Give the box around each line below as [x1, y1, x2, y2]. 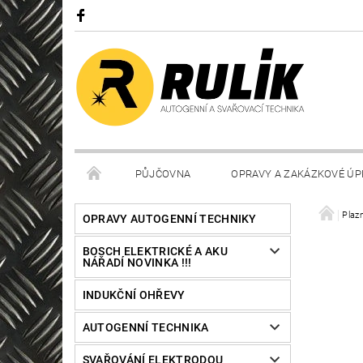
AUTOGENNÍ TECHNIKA [82, 321, 209, 335]
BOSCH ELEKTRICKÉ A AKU [82, 245, 228, 258]
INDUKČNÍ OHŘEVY [82, 288, 186, 302]
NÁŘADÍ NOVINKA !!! [82, 256, 192, 270]
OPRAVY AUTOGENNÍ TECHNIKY [82, 212, 257, 226]
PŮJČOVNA [135, 168, 191, 181]
